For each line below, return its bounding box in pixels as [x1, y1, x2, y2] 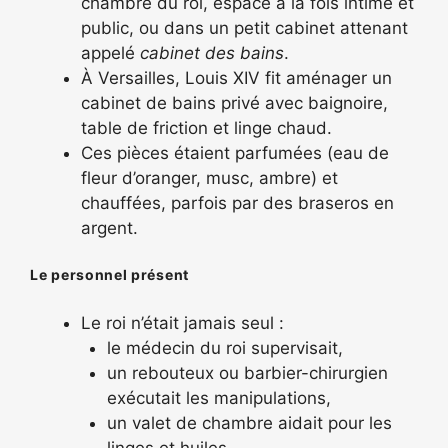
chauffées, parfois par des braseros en [81, 193, 394, 213]
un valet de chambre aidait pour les [106, 412, 392, 433]
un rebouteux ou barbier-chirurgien [106, 362, 388, 383]
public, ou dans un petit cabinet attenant [81, 18, 408, 38]
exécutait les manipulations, [106, 387, 331, 408]
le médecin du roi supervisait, [106, 337, 343, 358]
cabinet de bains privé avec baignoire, [81, 93, 388, 113]
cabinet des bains [140, 43, 284, 63]
